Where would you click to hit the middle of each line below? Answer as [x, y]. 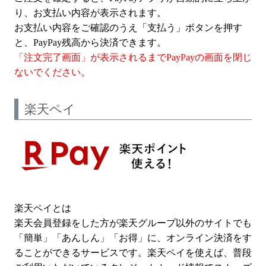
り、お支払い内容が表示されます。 [90, 12]
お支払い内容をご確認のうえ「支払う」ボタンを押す [128, 27]
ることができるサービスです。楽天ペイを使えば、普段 [133, 252]
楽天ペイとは [43, 208]
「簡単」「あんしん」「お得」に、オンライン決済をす [133, 237]
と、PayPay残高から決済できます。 [90, 42]
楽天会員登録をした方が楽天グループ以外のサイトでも [133, 223]
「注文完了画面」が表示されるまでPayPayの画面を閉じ [133, 57]
